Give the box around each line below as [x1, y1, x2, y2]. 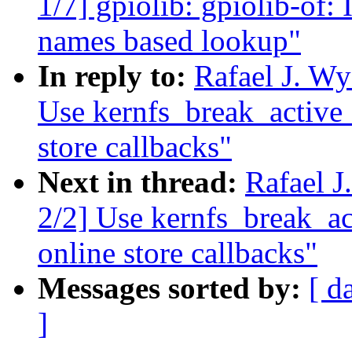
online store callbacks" [38, 236, 317, 270]
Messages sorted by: [38, 271, 309, 306]
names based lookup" [38, 24, 301, 58]
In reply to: [38, 59, 194, 93]
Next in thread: [38, 165, 245, 200]
